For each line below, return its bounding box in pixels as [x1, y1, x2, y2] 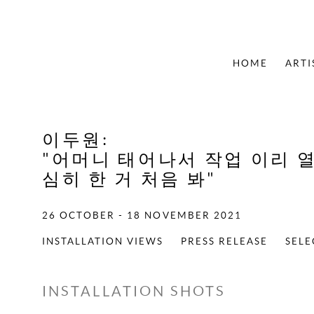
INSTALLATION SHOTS [42, 282, 226, 299]
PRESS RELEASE [181, 235, 268, 247]
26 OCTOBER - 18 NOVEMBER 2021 [42, 209, 243, 221]
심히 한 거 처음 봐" [42, 168, 217, 189]
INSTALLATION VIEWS [42, 235, 164, 247]
